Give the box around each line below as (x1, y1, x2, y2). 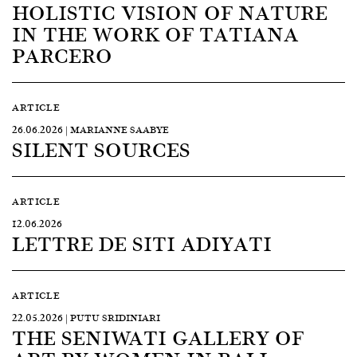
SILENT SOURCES (12, 133, 190, 165)
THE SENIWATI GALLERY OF (12, 321, 304, 353)
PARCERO (12, 39, 112, 71)
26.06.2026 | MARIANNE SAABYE (12, 122, 169, 137)
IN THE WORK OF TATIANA (12, 18, 299, 49)
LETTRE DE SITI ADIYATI (12, 227, 272, 259)
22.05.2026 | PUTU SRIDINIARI (12, 310, 160, 325)
